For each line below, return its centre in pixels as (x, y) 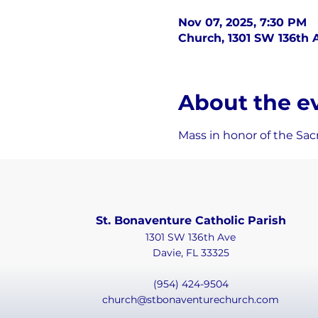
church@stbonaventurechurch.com (191, 300)
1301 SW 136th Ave (191, 237)
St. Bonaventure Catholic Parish (191, 221)
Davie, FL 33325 (191, 253)
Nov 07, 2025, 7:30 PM (242, 23)
